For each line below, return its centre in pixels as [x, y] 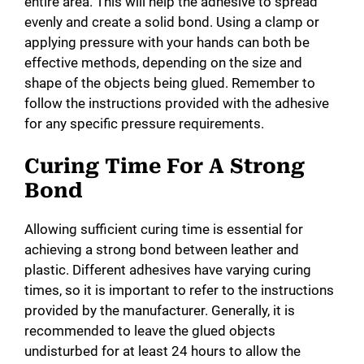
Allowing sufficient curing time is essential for [164, 230]
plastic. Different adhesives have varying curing [168, 270]
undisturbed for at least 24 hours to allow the [162, 351]
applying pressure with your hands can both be [167, 42]
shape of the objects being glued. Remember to [170, 82]
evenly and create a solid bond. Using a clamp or [172, 22]
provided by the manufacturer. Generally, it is [160, 311]
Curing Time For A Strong [165, 167]
